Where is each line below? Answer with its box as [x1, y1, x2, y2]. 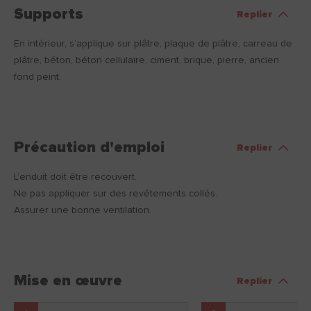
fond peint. [14, 72, 61, 83]
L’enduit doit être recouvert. [14, 172, 137, 183]
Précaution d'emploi [14, 140, 165, 156]
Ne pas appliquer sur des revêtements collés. [14, 189, 217, 199]
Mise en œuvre [14, 274, 122, 289]
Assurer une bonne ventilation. [14, 205, 151, 216]
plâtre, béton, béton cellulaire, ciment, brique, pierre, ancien [14, 56, 279, 66]
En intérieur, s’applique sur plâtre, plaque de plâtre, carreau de [14, 39, 292, 49]
